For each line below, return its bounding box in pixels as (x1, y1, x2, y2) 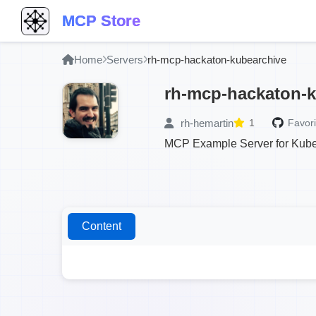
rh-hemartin (178, 116, 233, 129)
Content (82, 220, 121, 232)
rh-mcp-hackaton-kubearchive (147, 54, 286, 66)
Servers (107, 54, 143, 66)
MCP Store (62, 11, 140, 30)
